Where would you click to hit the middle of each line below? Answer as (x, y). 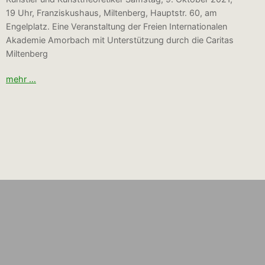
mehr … (21, 79)
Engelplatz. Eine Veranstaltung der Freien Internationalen (117, 27)
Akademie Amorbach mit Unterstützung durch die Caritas (120, 40)
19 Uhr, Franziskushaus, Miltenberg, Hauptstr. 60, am (112, 13)
